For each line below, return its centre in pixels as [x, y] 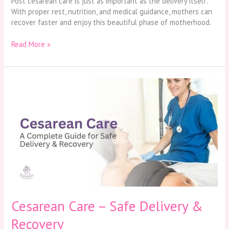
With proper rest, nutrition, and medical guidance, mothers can [112, 11]
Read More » [31, 44]
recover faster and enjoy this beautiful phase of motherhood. [111, 22]
